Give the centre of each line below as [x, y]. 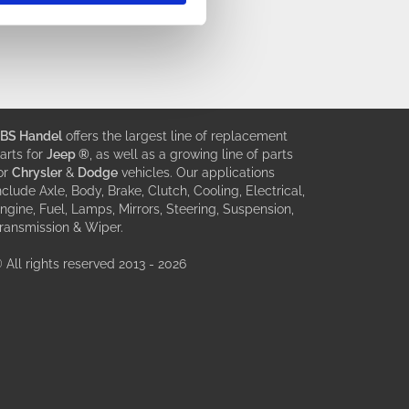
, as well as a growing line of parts [191, 154]
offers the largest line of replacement [175, 136]
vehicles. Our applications [196, 173]
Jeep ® [68, 154]
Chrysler [37, 173]
